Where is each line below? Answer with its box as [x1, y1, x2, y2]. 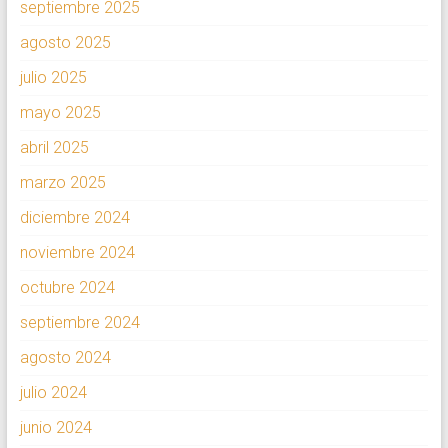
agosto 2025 [19, 33, 111, 53]
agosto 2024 [19, 348, 111, 368]
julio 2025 [19, 68, 87, 88]
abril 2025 [19, 138, 89, 158]
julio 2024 [19, 383, 87, 403]
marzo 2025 [19, 173, 106, 193]
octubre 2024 [19, 278, 115, 298]
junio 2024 [19, 418, 92, 438]
